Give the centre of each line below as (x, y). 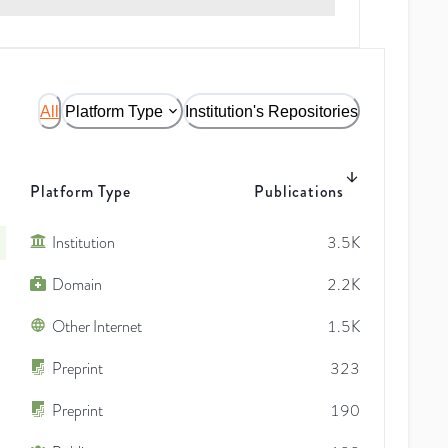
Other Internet (97, 326)
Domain (77, 284)
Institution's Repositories (271, 111)
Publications (299, 191)
